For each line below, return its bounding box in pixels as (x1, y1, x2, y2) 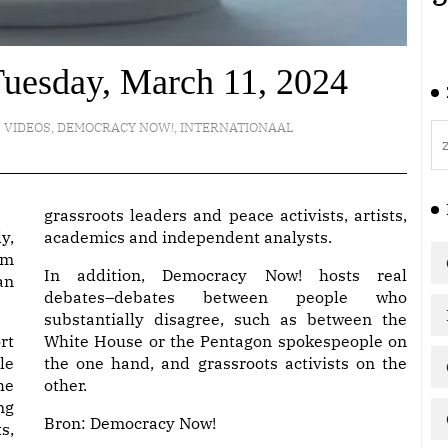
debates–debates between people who (44, 287, 407, 307)
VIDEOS (3, 119, 51, 136)
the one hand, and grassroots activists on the (44, 353, 407, 373)
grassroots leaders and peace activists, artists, (44, 205, 407, 225)
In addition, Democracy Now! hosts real (44, 265, 407, 285)
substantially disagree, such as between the (44, 309, 407, 329)
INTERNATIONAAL (179, 119, 294, 136)
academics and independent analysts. (44, 227, 332, 247)
